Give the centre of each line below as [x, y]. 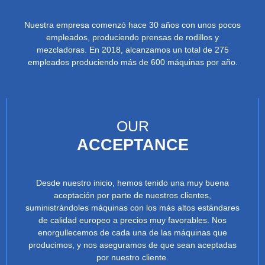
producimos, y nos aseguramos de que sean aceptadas [132, 245]
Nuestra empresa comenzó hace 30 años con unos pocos [132, 25]
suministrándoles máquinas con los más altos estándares [132, 207]
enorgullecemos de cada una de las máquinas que [132, 232]
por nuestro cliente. [132, 257]
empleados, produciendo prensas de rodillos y [132, 37]
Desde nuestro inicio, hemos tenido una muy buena [132, 182]
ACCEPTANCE [132, 144]
